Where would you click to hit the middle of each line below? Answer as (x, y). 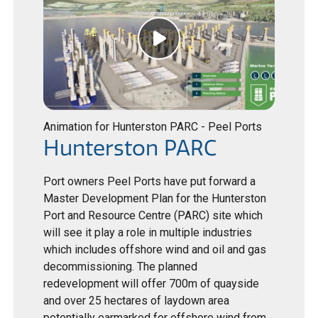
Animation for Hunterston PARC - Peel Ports (153, 127)
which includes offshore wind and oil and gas (155, 250)
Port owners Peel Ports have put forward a (150, 182)
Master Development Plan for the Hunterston (155, 199)
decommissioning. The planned (121, 267)
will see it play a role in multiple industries (148, 233)
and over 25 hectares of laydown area (137, 301)
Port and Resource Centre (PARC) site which (153, 216)
